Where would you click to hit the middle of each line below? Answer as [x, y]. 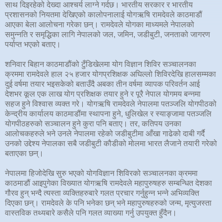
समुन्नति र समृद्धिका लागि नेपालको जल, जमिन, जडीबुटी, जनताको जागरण [108, 34]
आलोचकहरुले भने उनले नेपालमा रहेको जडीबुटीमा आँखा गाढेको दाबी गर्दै [105, 133]
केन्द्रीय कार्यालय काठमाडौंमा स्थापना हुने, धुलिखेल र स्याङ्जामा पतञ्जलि [108, 113]
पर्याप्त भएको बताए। [33, 44]
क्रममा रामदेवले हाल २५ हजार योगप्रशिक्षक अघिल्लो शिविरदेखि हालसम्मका [111, 74]
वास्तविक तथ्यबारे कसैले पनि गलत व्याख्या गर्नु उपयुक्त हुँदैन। [91, 213]
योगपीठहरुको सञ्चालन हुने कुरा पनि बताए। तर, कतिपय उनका [93, 123]
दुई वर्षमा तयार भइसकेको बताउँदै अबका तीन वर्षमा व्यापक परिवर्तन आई [102, 84]
